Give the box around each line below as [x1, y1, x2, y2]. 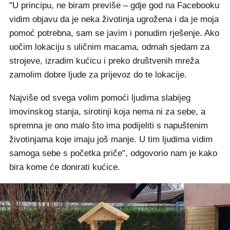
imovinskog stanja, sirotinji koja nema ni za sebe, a [9, 107, 205, 117]
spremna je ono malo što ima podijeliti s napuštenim [9, 121, 208, 130]
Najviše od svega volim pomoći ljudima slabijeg [9, 93, 190, 103]
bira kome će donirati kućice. [9, 162, 120, 172]
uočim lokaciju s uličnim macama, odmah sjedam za [9, 42, 209, 52]
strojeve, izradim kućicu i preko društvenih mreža [9, 56, 199, 66]
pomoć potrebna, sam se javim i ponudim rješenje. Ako [9, 28, 219, 38]
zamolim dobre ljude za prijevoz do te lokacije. [9, 70, 187, 80]
